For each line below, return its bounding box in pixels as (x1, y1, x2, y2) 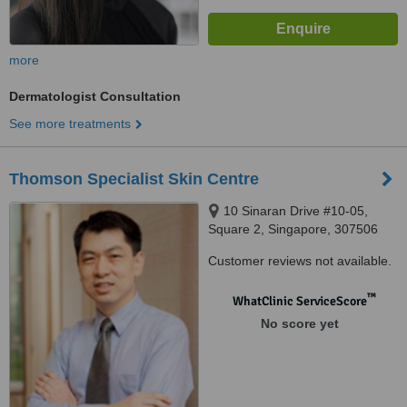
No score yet (260, 316, 339, 331)
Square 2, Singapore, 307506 (208, 222, 378, 236)
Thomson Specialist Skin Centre (9, 170, 259, 188)
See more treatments (9, 116, 131, 131)
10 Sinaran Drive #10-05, (223, 203, 368, 218)
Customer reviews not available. (208, 253, 392, 268)
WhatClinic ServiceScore (232, 293, 367, 309)
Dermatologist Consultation (9, 89, 181, 104)
